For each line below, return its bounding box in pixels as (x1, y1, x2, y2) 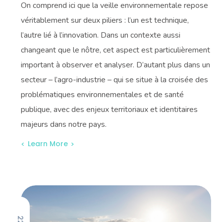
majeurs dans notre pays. (21, 119, 107, 130)
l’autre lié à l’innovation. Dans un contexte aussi (21, 30, 181, 41)
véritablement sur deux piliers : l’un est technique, (21, 15, 189, 26)
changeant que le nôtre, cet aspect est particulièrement (21, 45, 211, 55)
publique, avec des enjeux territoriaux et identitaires (21, 104, 198, 115)
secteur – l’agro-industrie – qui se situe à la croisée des (21, 74, 209, 85)
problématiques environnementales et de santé (21, 89, 184, 100)
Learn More (28, 138, 68, 149)
